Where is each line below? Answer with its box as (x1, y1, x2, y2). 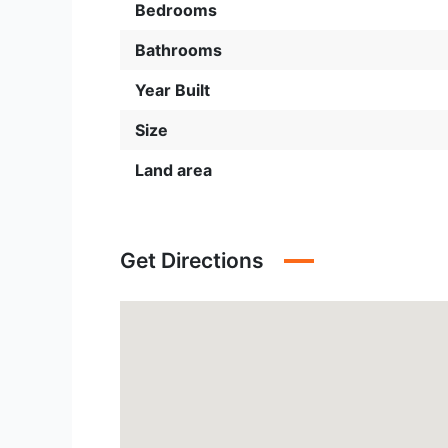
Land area (135, 160, 212, 180)
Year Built (135, 80, 210, 100)
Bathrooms (135, 40, 222, 60)
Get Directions (120, 248, 264, 273)
